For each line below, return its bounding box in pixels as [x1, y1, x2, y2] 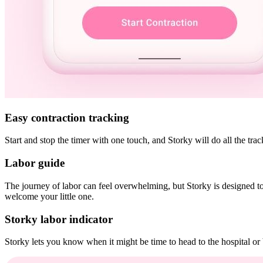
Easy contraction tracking [5, 111, 129, 124]
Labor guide [5, 157, 65, 170]
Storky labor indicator [5, 213, 113, 225]
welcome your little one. [5, 191, 94, 201]
